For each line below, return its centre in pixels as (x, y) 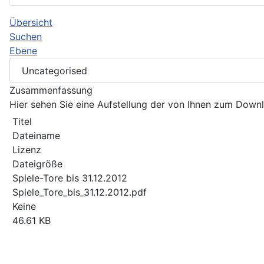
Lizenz (27, 150)
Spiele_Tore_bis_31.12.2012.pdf (80, 192)
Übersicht (31, 22)
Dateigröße (37, 164)
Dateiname (36, 136)
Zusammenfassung (51, 90)
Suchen (26, 37)
